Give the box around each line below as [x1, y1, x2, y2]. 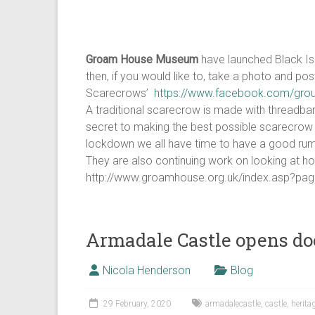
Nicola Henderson [103, 264, 191, 277]
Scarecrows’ [86, 86, 154, 100]
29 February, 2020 [103, 299, 171, 309]
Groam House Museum [86, 53, 198, 66]
